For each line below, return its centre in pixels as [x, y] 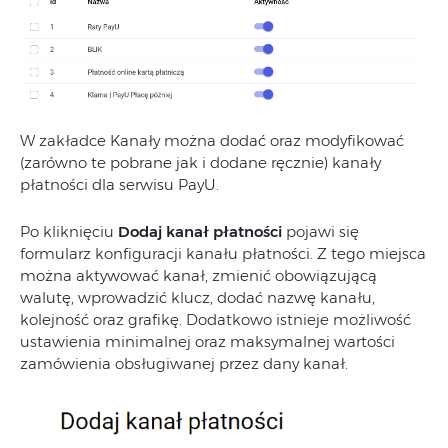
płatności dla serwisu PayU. [119, 185]
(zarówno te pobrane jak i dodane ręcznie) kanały [200, 163]
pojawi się [320, 232]
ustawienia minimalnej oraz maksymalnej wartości [207, 342]
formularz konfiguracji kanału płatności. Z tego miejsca [223, 254]
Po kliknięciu [69, 232]
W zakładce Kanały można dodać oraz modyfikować [212, 141]
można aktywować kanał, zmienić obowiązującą [198, 276]
